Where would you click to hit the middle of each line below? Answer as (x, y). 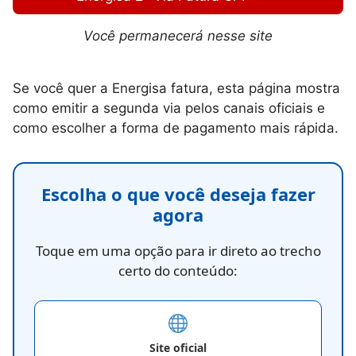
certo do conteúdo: (178, 270)
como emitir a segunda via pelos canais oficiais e (169, 108)
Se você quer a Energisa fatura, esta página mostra (176, 88)
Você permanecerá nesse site (178, 36)
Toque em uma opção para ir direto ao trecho (178, 250)
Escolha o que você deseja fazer (178, 193)
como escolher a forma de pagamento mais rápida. (176, 128)
